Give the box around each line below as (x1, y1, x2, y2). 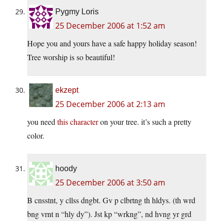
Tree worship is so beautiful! (27, 52, 115, 63)
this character (57, 116, 98, 127)
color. (27, 130, 44, 141)
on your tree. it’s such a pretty (98, 116, 191, 127)
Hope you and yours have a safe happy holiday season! (27, 38, 197, 49)
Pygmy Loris (55, 7, 99, 16)
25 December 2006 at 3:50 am (55, 177, 165, 188)
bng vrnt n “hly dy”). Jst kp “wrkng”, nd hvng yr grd (27, 209, 191, 220)
